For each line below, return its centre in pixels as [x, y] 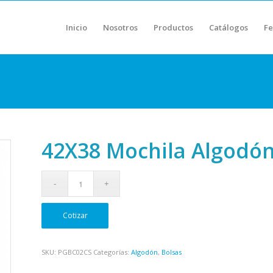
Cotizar [75, 215]
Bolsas [172, 252]
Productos [173, 27]
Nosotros [120, 27]
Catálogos [229, 27]
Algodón [145, 252]
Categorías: [112, 252]
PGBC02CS [75, 252]
